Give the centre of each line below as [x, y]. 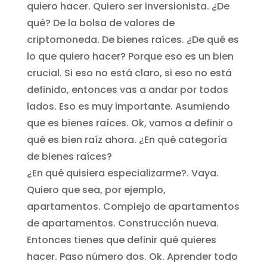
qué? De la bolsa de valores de [100, 23]
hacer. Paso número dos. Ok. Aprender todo [132, 256]
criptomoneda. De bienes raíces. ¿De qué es [133, 39]
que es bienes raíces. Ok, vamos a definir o [130, 123]
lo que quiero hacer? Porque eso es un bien [130, 56]
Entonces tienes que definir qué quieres [121, 240]
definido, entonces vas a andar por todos [127, 89]
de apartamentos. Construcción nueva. [122, 223]
